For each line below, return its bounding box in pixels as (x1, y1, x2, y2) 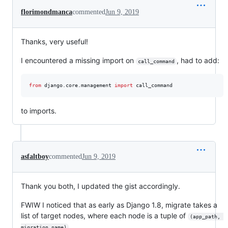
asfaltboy (21, 153, 49, 160)
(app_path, (189, 214, 223, 219)
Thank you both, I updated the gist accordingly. (21, 182, 180, 190)
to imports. (21, 106, 56, 115)
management (81, 82, 111, 88)
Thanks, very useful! (21, 37, 88, 46)
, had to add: (176, 56, 219, 65)
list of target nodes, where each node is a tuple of (21, 211, 188, 220)
